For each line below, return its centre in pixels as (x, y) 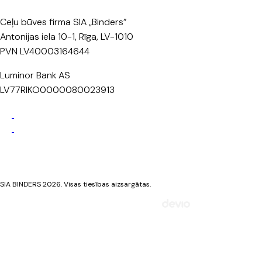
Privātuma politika (58, 151)
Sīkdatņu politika (56, 163)
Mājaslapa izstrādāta (117, 204)
